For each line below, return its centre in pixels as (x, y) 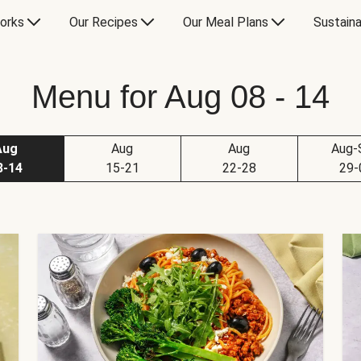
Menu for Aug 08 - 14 (180, 97)
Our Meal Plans (225, 22)
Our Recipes (103, 22)
